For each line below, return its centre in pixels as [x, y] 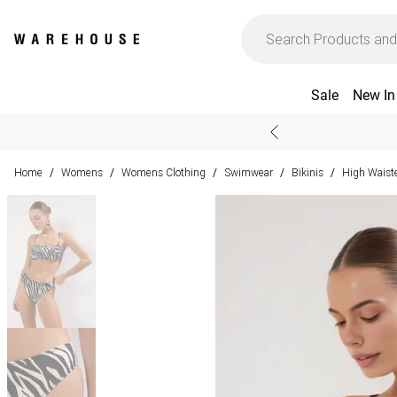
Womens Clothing [163, 172]
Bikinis [307, 172]
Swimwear [249, 172]
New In [374, 95]
